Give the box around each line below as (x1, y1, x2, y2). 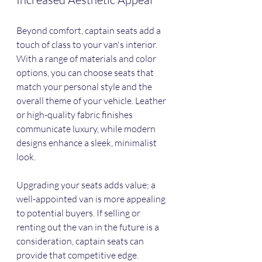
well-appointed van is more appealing (16, 193, 167, 205)
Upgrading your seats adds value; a (16, 179, 157, 191)
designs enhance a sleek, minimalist (16, 137, 158, 149)
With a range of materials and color (16, 53, 158, 65)
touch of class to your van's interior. (16, 39, 159, 51)
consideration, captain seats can (16, 235, 146, 247)
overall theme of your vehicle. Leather (16, 95, 168, 107)
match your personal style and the (16, 81, 154, 93)
